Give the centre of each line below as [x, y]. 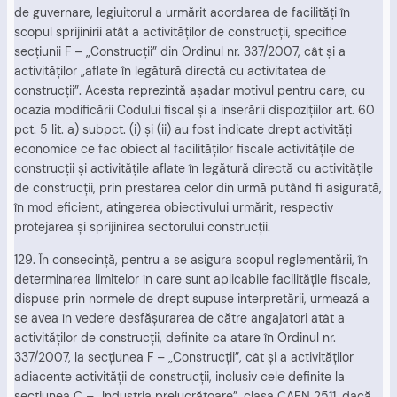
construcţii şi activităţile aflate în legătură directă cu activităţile [194, 169]
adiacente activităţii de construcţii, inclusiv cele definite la [179, 376]
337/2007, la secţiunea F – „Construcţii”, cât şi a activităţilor [184, 357]
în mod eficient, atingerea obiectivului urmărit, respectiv [174, 208]
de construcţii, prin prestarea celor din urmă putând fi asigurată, [198, 188]
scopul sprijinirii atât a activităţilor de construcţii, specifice [180, 32]
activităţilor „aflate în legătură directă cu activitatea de [170, 71]
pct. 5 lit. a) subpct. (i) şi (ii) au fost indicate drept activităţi [183, 130]
